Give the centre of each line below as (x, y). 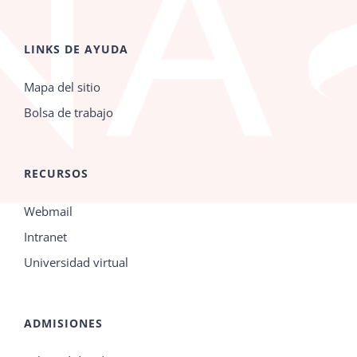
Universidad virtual (76, 262)
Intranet (45, 236)
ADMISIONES (63, 323)
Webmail (48, 211)
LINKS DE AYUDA (76, 49)
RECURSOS (56, 173)
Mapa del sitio (62, 86)
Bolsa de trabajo (69, 112)
